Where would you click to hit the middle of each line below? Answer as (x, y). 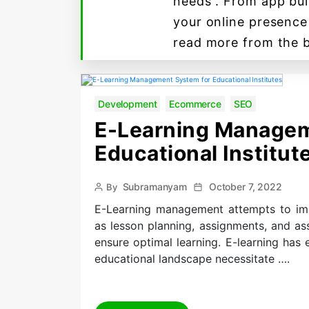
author (108, 199)
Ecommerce (195, 104)
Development (128, 104)
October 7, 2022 (245, 187)
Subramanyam (154, 187)
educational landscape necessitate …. (192, 259)
